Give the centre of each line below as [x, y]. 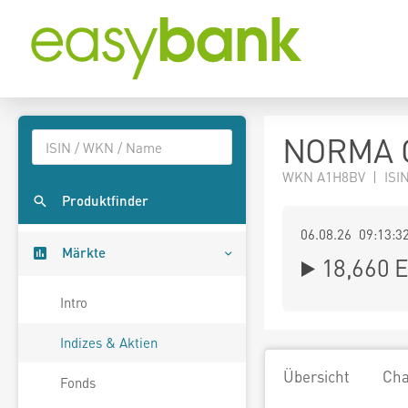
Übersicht [316, 376]
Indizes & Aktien [109, 343]
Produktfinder [105, 201]
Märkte [84, 253]
